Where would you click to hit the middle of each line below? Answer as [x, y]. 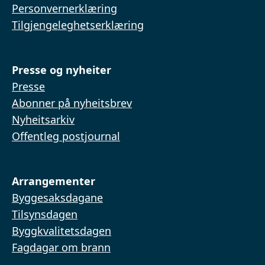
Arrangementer [54, 181]
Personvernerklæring [64, 8]
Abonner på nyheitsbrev [72, 103]
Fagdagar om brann [61, 247]
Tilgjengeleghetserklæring [78, 25]
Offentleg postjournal [66, 136]
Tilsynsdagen [45, 214]
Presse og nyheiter [62, 70]
